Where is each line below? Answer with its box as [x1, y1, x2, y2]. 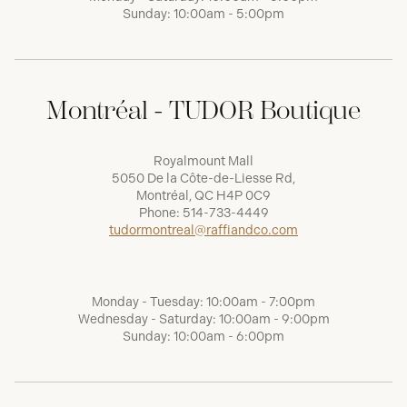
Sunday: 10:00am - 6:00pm [123, 329, 284, 345]
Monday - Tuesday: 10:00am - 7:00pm [92, 294, 315, 311]
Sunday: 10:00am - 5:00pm [123, 6, 284, 23]
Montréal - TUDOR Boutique [46, 95, 361, 126]
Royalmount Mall [154, 154, 253, 170]
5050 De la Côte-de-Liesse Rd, [112, 171, 295, 187]
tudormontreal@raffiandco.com [109, 223, 298, 239]
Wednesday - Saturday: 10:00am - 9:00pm [77, 312, 330, 328]
